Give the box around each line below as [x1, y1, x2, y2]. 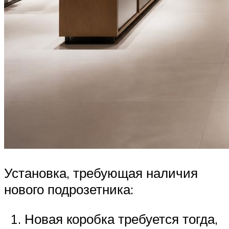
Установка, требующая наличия [4, 165, 198, 181]
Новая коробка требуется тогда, [25, 210, 218, 227]
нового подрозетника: [4, 181, 133, 198]
